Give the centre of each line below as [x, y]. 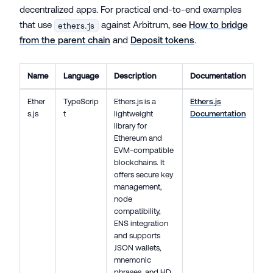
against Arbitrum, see [144, 25]
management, [138, 187]
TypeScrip [81, 102]
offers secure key [144, 175]
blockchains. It [139, 163]
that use [37, 25]
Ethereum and [138, 138]
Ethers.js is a [135, 102]
